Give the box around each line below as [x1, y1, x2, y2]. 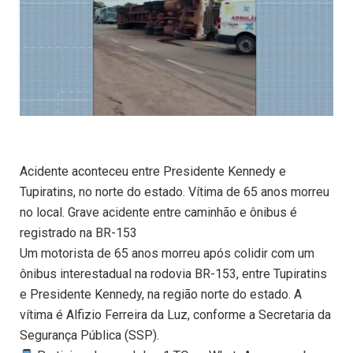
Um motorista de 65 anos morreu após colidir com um [20, 246, 314, 262]
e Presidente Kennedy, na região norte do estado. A [20, 287, 302, 303]
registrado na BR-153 [20, 225, 137, 241]
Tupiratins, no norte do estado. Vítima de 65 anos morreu [20, 184, 329, 200]
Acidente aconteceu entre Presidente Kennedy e [20, 164, 286, 180]
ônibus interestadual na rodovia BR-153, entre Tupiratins [20, 266, 327, 282]
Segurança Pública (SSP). [20, 328, 159, 344]
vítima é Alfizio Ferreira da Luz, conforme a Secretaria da [20, 307, 331, 323]
